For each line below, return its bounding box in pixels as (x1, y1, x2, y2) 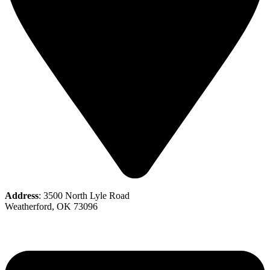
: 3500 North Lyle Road (39, 190, 130, 201)
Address (5, 190, 39, 201)
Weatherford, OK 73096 (5, 201, 98, 212)
